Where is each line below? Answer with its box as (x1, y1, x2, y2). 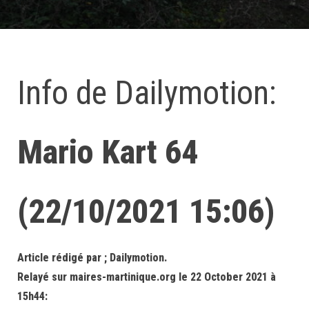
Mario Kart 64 (17, 132, 198, 172)
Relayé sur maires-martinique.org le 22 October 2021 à (17, 270, 276, 283)
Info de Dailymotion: (17, 73, 277, 112)
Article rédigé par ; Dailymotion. (17, 251, 167, 264)
